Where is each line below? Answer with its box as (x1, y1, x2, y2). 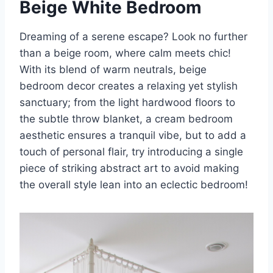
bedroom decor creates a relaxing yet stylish (19, 80, 238, 93)
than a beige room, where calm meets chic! (19, 47, 231, 60)
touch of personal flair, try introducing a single (19, 146, 243, 158)
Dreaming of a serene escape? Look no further (19, 30, 247, 43)
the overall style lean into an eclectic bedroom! (19, 179, 248, 191)
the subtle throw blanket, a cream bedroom (19, 113, 233, 126)
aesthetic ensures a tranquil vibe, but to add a (19, 129, 246, 142)
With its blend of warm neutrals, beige (19, 63, 207, 76)
